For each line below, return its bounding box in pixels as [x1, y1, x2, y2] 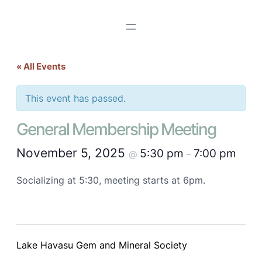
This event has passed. [25, 92, 126, 104]
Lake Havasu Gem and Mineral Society [16, 239, 187, 251]
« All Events [16, 61, 65, 72]
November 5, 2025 [16, 146, 129, 160]
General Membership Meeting [16, 119, 216, 139]
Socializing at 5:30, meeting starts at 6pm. [16, 174, 205, 187]
